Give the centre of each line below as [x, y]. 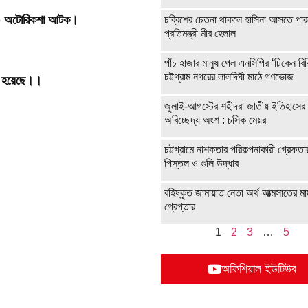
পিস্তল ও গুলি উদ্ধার [201, 164]
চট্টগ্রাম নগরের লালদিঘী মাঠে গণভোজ [229, 77]
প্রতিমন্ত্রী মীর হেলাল [200, 34]
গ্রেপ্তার [180, 207]
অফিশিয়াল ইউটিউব [259, 269]
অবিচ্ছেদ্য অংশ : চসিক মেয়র [215, 120]
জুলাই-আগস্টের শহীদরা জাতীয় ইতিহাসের [235, 107]
